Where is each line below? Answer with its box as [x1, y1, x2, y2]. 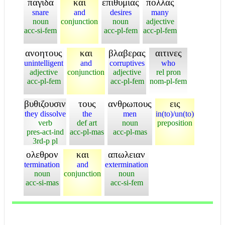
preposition [157, 119, 192, 127]
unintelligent [24, 59, 63, 67]
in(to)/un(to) [156, 109, 194, 118]
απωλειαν [108, 149, 145, 160]
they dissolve [24, 109, 66, 118]
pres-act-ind [26, 128, 64, 136]
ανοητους [25, 48, 62, 58]
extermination [105, 160, 148, 169]
